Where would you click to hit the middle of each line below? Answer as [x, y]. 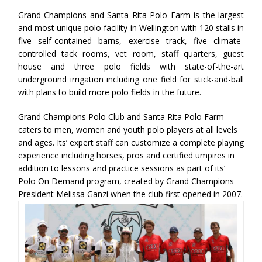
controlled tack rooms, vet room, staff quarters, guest [131, 53]
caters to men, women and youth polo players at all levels [128, 129]
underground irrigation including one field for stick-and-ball [131, 79]
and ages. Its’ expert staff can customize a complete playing [131, 142]
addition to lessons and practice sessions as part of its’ [122, 168]
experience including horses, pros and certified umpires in [126, 155]
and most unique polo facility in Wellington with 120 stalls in [131, 27]
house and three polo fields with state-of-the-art [131, 66]
